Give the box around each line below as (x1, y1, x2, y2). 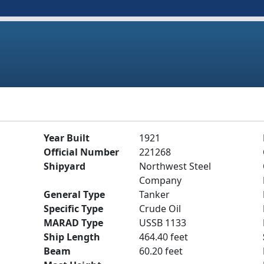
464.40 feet (139, 230, 188, 243)
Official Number (44, 146, 119, 159)
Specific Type (44, 202, 103, 215)
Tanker (139, 188, 170, 201)
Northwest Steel (139, 160, 211, 173)
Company (139, 174, 181, 187)
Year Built (44, 131, 90, 144)
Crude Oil (139, 202, 181, 215)
